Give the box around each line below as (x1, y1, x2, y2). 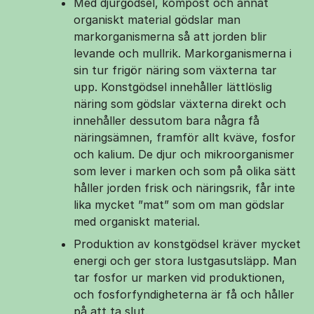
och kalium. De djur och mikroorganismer (74, 147, 294, 161)
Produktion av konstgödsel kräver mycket (74, 237, 301, 251)
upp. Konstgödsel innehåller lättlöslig (74, 80, 272, 94)
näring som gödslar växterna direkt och (74, 97, 286, 111)
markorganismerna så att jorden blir (74, 29, 267, 43)
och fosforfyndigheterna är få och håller (74, 287, 294, 301)
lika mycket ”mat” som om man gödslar (74, 198, 285, 212)
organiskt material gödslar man (74, 13, 240, 27)
